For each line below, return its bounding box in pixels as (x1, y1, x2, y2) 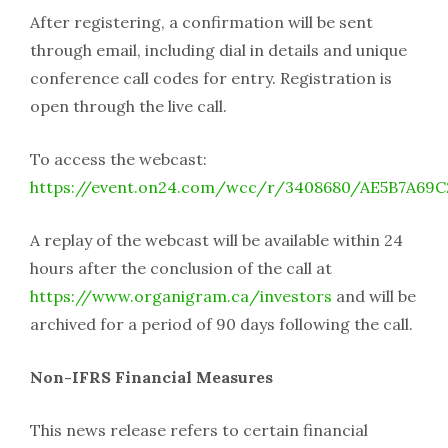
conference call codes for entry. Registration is (30, 68, 392, 89)
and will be (332, 286, 416, 307)
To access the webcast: (30, 149, 207, 170)
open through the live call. (30, 96, 227, 117)
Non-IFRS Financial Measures (30, 367, 273, 388)
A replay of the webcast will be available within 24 (30, 230, 403, 251)
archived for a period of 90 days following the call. (30, 314, 413, 335)
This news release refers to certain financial (30, 420, 368, 441)
